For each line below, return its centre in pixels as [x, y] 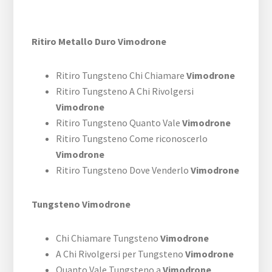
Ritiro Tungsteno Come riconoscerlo [132, 139]
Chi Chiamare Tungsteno [108, 238]
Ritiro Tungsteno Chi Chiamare [121, 76]
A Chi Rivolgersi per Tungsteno [121, 254]
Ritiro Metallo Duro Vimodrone [99, 42]
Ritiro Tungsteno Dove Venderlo [124, 170]
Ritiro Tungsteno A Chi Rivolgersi [125, 91]
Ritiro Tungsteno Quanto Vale [119, 123]
